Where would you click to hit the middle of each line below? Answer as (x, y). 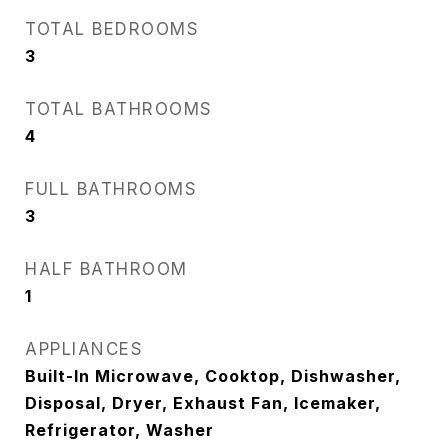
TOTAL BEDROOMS (112, 29)
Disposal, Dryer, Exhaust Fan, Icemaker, (203, 403)
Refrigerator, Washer (119, 430)
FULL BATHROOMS (111, 189)
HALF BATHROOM (106, 269)
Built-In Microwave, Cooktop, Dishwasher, (213, 376)
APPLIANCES (84, 349)
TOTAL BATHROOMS (119, 109)
